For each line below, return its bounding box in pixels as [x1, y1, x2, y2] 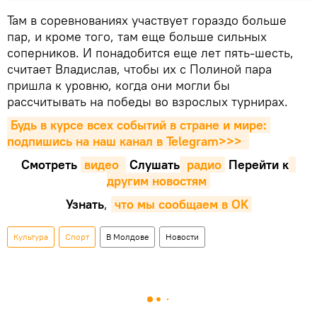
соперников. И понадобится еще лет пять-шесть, [7, 45, 294, 62]
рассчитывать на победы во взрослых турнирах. [7, 93, 288, 110]
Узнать [65, 196, 104, 213]
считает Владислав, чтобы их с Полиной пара [7, 61, 272, 78]
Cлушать [126, 156, 180, 173]
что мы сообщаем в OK [114, 196, 248, 213]
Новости [166, 231, 199, 243]
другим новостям [107, 173, 207, 190]
